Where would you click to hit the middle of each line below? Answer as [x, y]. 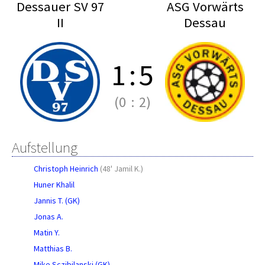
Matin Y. [47, 232]
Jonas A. [49, 216]
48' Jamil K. [122, 169]
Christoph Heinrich [66, 169]
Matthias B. [53, 248]
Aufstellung [45, 147]
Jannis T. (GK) [57, 201]
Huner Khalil [54, 185]
